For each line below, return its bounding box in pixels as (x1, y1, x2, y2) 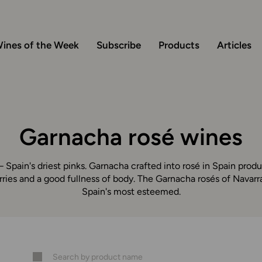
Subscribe (96, 39, 141, 51)
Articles (217, 39, 251, 51)
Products (158, 39, 199, 51)
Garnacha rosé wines (19, 123, 243, 151)
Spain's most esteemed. (81, 186, 181, 197)
